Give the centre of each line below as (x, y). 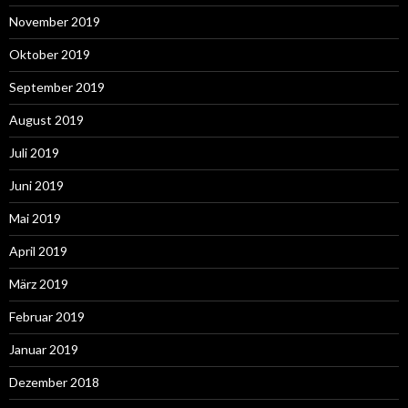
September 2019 (57, 87)
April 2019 (38, 251)
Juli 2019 (34, 153)
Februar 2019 (47, 317)
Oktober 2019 (50, 55)
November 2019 (55, 22)
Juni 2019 (36, 186)
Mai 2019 (35, 219)
